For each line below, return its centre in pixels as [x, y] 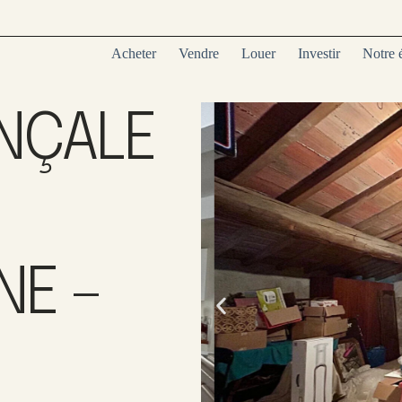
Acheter [134, 53]
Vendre [199, 53]
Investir [319, 53]
